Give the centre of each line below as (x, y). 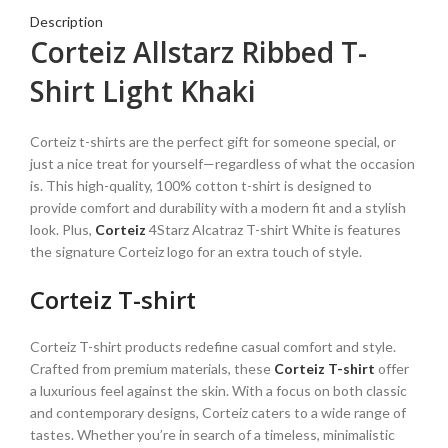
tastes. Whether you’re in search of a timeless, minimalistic (212, 435)
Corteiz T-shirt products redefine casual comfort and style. (213, 347)
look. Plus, (62, 230)
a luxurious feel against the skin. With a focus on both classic (218, 391)
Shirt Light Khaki (143, 91)
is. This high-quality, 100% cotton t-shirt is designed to (201, 186)
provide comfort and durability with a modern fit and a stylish (218, 208)
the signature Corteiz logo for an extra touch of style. (196, 252)
